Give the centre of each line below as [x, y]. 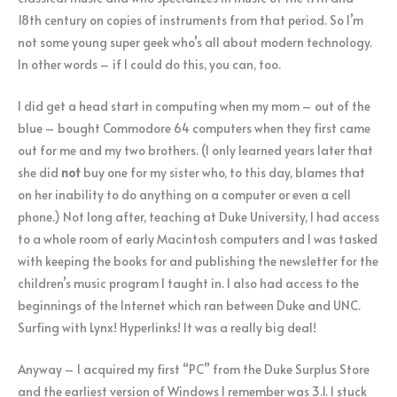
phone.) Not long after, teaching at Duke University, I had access [198, 216]
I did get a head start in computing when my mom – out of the [194, 105]
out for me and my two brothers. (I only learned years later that [195, 150]
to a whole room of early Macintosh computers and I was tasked [198, 238]
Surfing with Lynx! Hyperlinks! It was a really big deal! [167, 327]
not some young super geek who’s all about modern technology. [195, 43]
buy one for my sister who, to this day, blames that [223, 172]
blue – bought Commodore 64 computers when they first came [194, 128]
